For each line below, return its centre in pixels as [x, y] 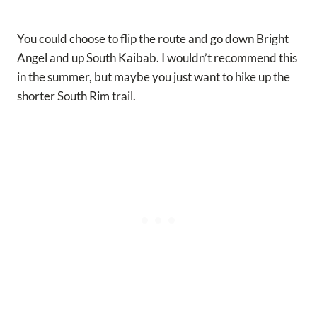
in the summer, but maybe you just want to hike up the [154, 76]
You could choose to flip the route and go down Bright [153, 38]
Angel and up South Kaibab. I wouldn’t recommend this [157, 57]
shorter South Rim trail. [79, 96]
